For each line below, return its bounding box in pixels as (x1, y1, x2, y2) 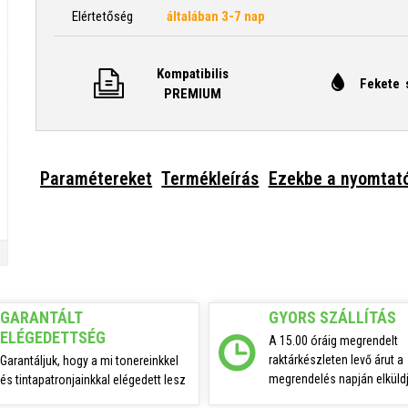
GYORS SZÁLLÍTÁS (269, 308, 396, 328)
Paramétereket (40, 167, 153, 189)
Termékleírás (161, 167, 260, 189)
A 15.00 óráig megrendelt (269, 333, 398, 349)
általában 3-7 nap (167, 7, 265, 25)
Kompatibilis (157, 65, 229, 82)
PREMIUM (164, 85, 222, 102)
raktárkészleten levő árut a (269, 352, 403, 368)
